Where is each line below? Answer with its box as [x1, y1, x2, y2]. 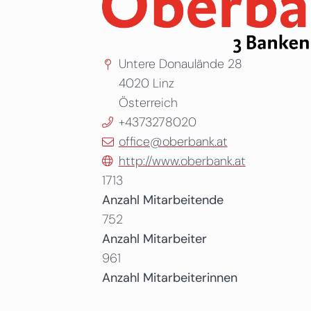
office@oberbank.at [118, 133, 228, 151]
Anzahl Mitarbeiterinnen [101, 269, 237, 287]
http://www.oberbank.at [118, 153, 246, 170]
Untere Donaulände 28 [118, 56, 242, 73]
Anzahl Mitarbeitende [101, 192, 224, 209]
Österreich [118, 94, 178, 112]
